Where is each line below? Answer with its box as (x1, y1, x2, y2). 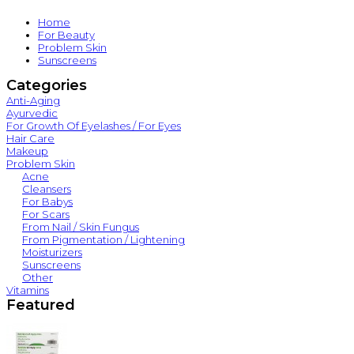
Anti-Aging (6, 94, 60, 107)
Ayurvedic (6, 107, 58, 120)
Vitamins (6, 284, 49, 297)
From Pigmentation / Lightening (22, 233, 185, 247)
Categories (6, 77, 87, 95)
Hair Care (6, 132, 55, 145)
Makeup (6, 145, 48, 158)
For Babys (22, 195, 73, 209)
